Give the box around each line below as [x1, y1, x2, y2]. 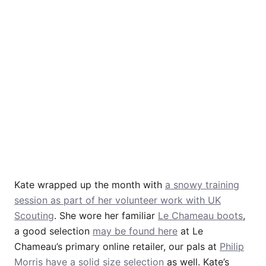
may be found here [93, 225, 178, 237]
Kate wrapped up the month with [14, 179, 165, 191]
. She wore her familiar [54, 210, 158, 222]
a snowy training [165, 179, 239, 191]
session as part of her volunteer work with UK [14, 194, 221, 207]
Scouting [14, 210, 54, 222]
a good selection [14, 225, 93, 237]
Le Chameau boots [158, 210, 243, 222]
